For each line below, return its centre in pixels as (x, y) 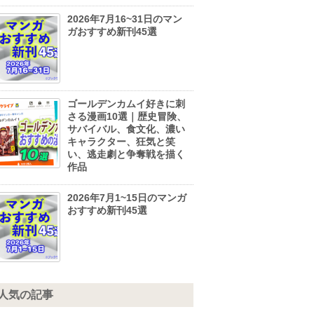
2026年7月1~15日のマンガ (127, 197)
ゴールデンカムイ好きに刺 (126, 103)
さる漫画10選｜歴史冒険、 (127, 116)
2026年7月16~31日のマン (125, 19)
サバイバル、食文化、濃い (126, 129)
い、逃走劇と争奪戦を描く (126, 154)
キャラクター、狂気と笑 (121, 141)
